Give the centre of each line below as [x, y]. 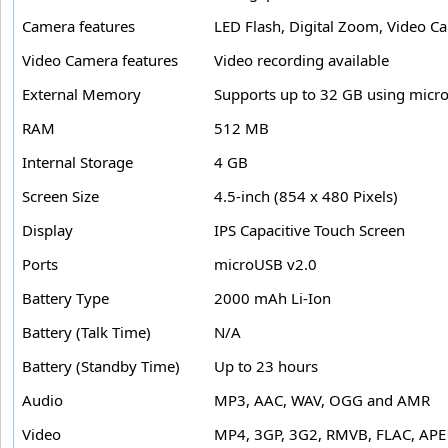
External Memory [81, 94]
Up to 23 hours [266, 366]
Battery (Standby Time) [101, 366]
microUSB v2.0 [265, 264]
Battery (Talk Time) [86, 332]
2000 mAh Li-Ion [272, 298]
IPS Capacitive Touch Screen [309, 230]
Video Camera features [100, 60]
